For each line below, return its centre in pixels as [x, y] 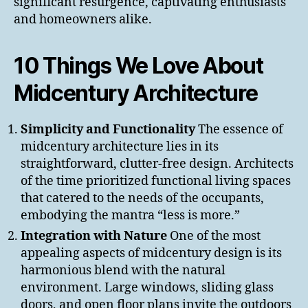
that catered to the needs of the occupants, [142, 199]
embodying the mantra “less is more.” [130, 216]
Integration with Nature [94, 236]
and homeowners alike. [83, 20]
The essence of [239, 130]
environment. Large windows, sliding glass [147, 288]
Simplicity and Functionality [108, 130]
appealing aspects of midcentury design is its [151, 254]
